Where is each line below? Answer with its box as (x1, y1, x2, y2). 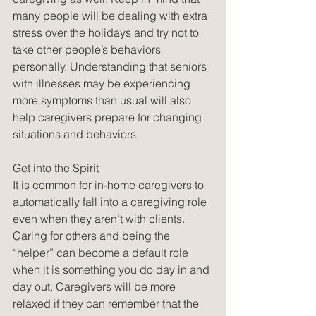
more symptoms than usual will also (13, 92, 194, 107)
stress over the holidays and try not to (13, 25, 202, 39)
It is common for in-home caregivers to (13, 177, 207, 192)
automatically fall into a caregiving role (13, 194, 209, 209)
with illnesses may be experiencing (13, 75, 193, 90)
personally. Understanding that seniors (13, 59, 209, 73)
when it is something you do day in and (13, 262, 212, 276)
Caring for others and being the (13, 228, 173, 243)
